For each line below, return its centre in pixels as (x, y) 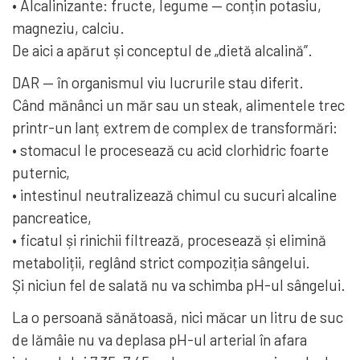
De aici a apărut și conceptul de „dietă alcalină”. (162, 51)
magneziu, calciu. (68, 28)
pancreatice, (52, 218)
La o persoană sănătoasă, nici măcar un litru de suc (178, 317)
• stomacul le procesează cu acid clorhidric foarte (170, 150)
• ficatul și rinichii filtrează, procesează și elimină (169, 240)
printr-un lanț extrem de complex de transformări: (175, 128)
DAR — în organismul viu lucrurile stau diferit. (158, 83)
